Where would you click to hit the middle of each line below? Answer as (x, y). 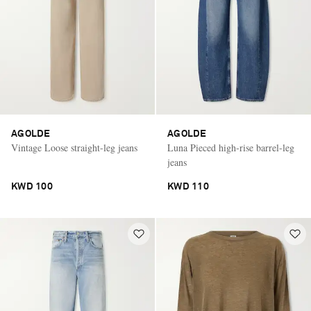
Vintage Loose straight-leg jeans (74, 148)
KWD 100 (32, 187)
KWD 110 (188, 187)
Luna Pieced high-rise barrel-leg (231, 148)
